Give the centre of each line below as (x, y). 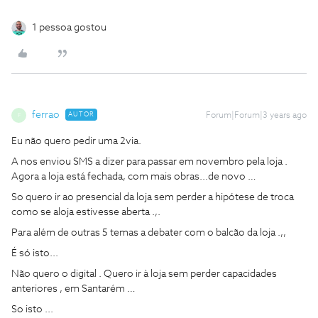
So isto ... (33, 309)
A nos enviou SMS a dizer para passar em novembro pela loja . (149, 162)
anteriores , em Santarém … (73, 289)
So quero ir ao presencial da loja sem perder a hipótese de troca (153, 197)
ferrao (46, 115)
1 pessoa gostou (69, 28)
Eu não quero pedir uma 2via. (77, 141)
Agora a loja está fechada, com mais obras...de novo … (134, 177)
